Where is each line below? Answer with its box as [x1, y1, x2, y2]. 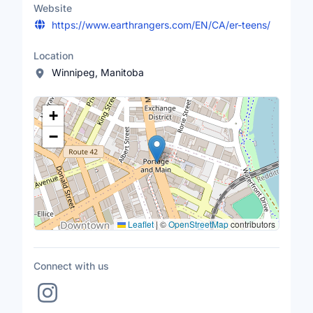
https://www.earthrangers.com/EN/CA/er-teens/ [51, 18, 270, 31]
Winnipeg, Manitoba [51, 66, 144, 78]
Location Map [33, 96, 105, 111]
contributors [228, 217, 275, 230]
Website [34, 1, 72, 14]
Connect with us [34, 259, 109, 272]
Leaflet [126, 217, 154, 230]
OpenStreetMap [168, 217, 228, 230]
